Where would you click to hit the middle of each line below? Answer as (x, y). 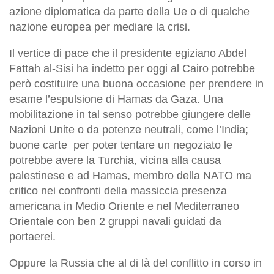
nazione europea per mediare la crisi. (100, 27)
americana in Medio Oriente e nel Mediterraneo (124, 206)
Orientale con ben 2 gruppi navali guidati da (115, 221)
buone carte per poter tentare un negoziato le (121, 145)
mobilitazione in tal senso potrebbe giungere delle (130, 114)
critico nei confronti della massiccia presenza (118, 191)
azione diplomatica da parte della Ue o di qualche (129, 11)
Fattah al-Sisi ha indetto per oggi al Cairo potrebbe (132, 68)
